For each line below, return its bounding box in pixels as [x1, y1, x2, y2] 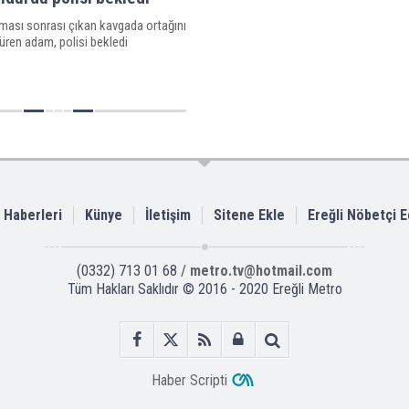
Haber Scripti [151, 371, 227, 389]
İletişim [145, 205, 191, 224]
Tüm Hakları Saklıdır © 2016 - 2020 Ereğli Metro [67, 279, 342, 298]
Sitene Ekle [214, 205, 285, 224]
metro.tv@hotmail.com [190, 261, 332, 279]
